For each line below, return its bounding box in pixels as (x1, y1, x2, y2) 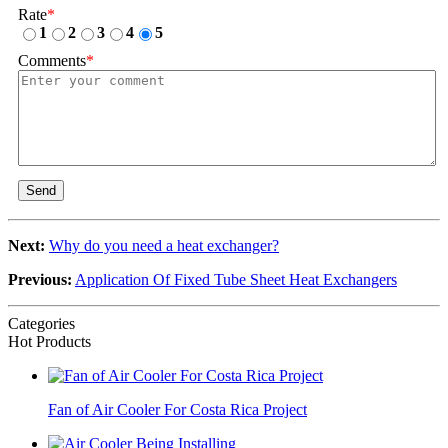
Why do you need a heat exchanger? (49, 236, 279, 254)
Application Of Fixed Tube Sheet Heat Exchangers (75, 270, 397, 288)
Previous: (8, 270, 72, 288)
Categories (8, 314, 75, 332)
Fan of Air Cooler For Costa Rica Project (48, 400, 307, 418)
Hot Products (8, 332, 91, 350)
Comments (18, 51, 86, 69)
